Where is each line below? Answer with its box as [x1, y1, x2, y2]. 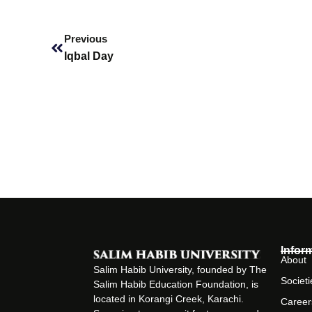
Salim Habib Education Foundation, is [93, 279, 259, 290]
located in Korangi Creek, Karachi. [93, 293, 244, 305]
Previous [64, 33, 107, 45]
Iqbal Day [64, 50, 114, 62]
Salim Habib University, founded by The [93, 264, 267, 276]
